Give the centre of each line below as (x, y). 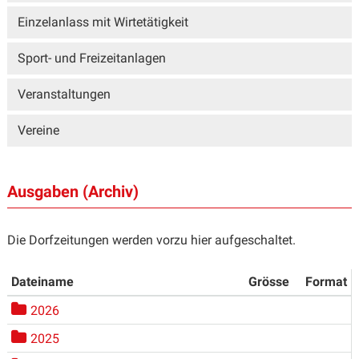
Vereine (38, 131)
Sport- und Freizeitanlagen (91, 58)
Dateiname (42, 281)
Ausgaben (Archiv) (73, 191)
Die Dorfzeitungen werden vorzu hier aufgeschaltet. (151, 240)
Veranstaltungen (64, 95)
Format (326, 281)
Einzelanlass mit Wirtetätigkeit (103, 22)
